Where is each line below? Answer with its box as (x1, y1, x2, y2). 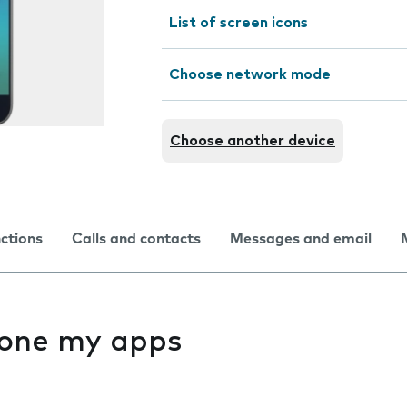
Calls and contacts (72, 232, 201, 246)
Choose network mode (169, 67, 331, 82)
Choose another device (170, 134, 335, 148)
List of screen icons (169, 15, 308, 30)
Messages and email (230, 232, 372, 246)
